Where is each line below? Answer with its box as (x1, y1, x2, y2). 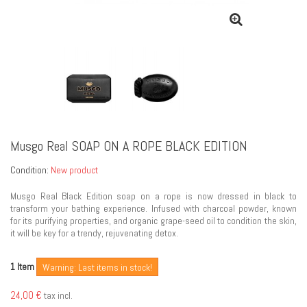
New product (51, 164, 98, 177)
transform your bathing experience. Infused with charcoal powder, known (10, 202, 297, 215)
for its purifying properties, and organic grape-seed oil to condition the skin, (10, 214, 297, 228)
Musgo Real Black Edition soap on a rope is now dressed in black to (10, 190, 297, 203)
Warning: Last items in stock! (42, 261, 152, 274)
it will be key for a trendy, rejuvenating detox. (10, 227, 178, 240)
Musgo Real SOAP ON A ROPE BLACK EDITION (10, 137, 247, 156)
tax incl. (42, 289, 73, 302)
